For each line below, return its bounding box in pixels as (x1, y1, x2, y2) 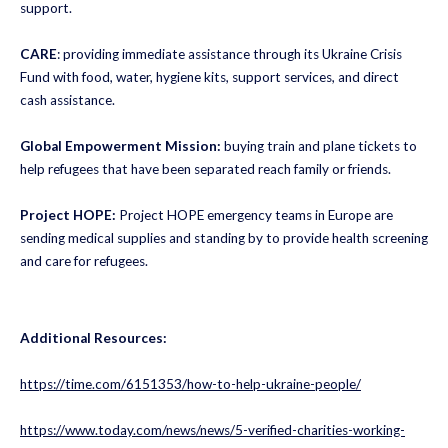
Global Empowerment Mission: (20, 137, 221, 154)
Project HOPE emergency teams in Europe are (116, 206, 393, 223)
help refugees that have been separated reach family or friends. (20, 160, 391, 177)
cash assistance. (20, 91, 115, 108)
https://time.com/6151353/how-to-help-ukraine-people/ (20, 375, 361, 392)
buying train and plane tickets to (221, 137, 417, 154)
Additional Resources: (20, 329, 167, 346)
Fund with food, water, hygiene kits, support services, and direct (20, 68, 399, 85)
